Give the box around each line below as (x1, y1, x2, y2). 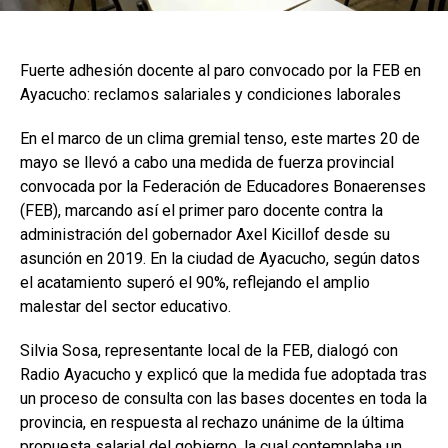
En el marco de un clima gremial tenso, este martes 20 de (20, 129, 420, 149)
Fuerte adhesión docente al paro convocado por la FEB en (20, 61, 421, 81)
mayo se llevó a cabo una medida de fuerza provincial (20, 153, 394, 173)
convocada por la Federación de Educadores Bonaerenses (20, 177, 426, 197)
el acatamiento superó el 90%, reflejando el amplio (20, 273, 370, 293)
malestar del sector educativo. (20, 297, 231, 317)
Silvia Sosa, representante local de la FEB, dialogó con (20, 341, 398, 361)
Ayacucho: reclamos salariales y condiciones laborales (20, 85, 401, 105)
